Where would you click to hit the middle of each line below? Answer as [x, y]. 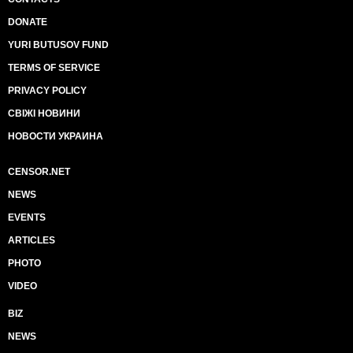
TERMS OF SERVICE [54, 68]
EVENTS [27, 217]
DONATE [28, 22]
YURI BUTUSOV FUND [58, 45]
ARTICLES [32, 240]
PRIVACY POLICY [47, 91]
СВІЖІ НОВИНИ [44, 113]
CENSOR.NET [39, 172]
